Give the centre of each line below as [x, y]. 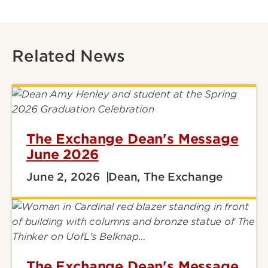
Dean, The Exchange [166, 177]
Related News [69, 56]
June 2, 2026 [63, 177]
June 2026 [63, 154]
